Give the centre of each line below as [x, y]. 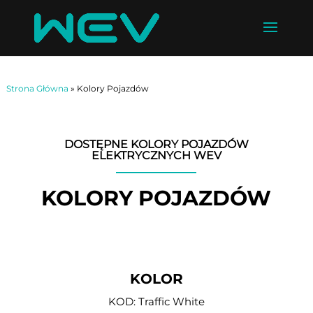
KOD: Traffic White [156, 301]
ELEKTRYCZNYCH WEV [156, 155]
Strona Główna [37, 88]
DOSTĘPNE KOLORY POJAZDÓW [156, 144]
